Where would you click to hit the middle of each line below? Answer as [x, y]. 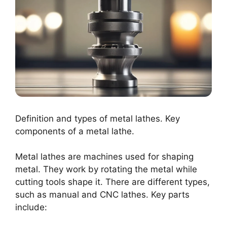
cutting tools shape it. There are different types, [112, 182]
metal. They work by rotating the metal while [106, 169]
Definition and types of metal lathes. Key [98, 118]
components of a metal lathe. [75, 131]
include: [31, 207]
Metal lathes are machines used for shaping [104, 157]
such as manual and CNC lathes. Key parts [102, 195]
